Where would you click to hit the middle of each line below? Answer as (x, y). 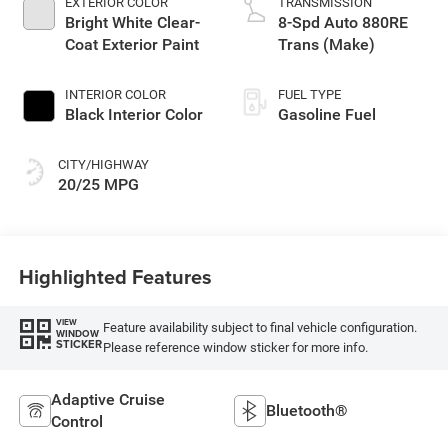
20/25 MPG (98, 185)
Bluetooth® (307, 410)
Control (76, 421)
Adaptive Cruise (107, 399)
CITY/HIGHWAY (103, 165)
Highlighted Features (115, 276)
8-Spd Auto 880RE (343, 23)
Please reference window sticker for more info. (235, 348)
